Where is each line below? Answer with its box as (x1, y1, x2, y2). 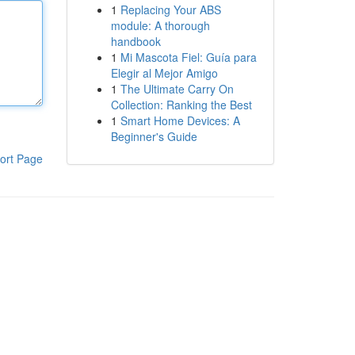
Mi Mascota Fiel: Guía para (120, 49, 257, 65)
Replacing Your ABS (120, 2, 221, 17)
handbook (110, 33, 161, 49)
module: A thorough (110, 17, 210, 33)
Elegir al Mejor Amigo (110, 65, 218, 81)
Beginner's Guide (110, 128, 197, 144)
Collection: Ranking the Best (110, 97, 252, 113)
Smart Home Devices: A (120, 113, 240, 128)
